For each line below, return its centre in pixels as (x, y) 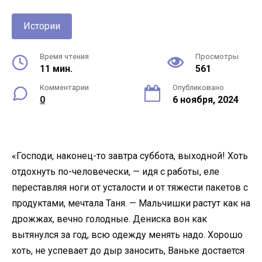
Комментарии (64, 87)
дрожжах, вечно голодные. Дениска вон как (109, 219)
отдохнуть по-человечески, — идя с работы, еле (116, 171)
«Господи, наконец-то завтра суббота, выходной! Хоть (130, 156)
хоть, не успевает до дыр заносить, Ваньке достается (128, 250)
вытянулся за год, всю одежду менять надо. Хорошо (127, 235)
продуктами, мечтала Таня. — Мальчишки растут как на (131, 203)
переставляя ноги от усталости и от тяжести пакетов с (130, 187)
